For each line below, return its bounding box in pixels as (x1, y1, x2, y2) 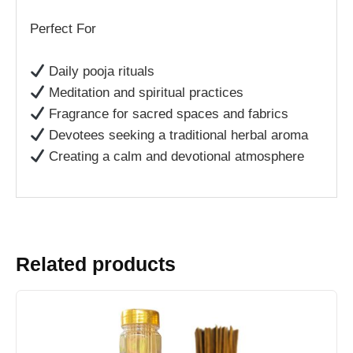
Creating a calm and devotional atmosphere (45, 149, 305, 165)
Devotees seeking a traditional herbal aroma (45, 128, 309, 143)
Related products (16, 252, 176, 275)
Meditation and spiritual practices (45, 85, 244, 101)
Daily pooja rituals (45, 64, 155, 80)
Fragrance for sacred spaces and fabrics (45, 106, 289, 122)
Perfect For (30, 20, 96, 36)
